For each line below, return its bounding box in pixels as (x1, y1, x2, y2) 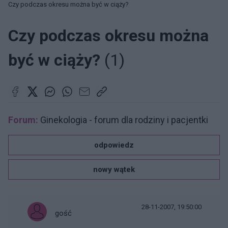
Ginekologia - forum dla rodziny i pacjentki (38, 115, 208, 125)
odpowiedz (94, 140, 134, 150)
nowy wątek (93, 165, 135, 174)
